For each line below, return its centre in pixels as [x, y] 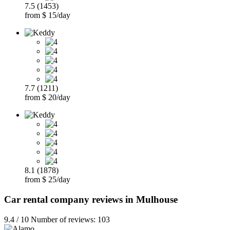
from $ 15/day [47, 15]
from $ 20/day [47, 98]
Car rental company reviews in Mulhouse [91, 199]
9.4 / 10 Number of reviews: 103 [57, 219]
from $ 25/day [47, 180]
